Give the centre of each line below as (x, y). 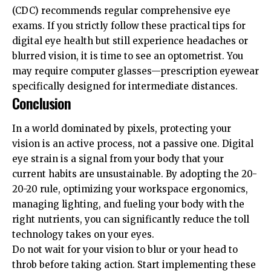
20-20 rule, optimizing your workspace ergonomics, (130, 189)
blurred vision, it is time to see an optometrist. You (128, 56)
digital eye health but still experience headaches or (130, 41)
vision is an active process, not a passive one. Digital (133, 143)
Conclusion (42, 103)
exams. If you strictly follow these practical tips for (129, 26)
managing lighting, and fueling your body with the (128, 204)
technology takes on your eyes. (83, 234)
